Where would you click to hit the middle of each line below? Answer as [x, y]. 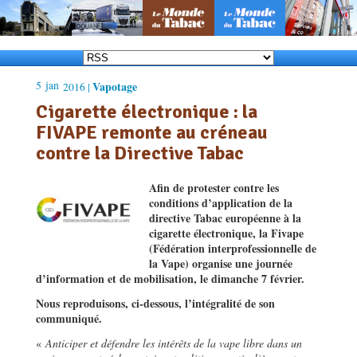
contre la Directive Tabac [140, 153]
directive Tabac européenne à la [225, 218]
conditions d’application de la [221, 202]
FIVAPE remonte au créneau [152, 132]
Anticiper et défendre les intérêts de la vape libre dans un [174, 343]
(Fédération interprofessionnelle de [233, 248]
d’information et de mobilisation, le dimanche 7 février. [172, 278]
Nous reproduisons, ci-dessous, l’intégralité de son [155, 303]
